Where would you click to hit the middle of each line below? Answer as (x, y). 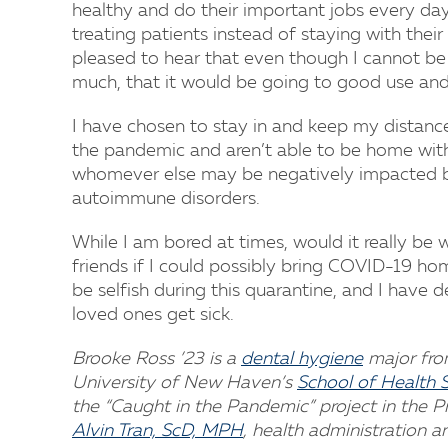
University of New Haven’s (184, 383)
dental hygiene (302, 359)
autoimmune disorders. (166, 199)
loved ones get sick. (153, 315)
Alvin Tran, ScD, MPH (157, 431)
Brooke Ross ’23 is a (156, 359)
